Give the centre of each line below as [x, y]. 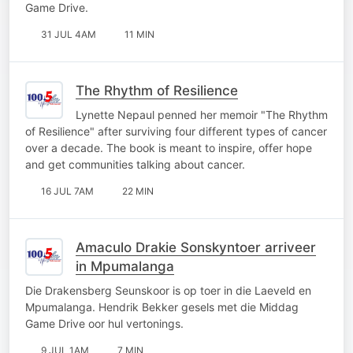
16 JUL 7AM [67, 191]
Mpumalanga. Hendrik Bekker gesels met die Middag [162, 307]
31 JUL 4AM [69, 34]
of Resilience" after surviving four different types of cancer [176, 131]
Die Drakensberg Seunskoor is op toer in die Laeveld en [168, 290]
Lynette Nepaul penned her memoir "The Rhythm [202, 114]
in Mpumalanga [125, 266]
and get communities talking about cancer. [135, 164]
